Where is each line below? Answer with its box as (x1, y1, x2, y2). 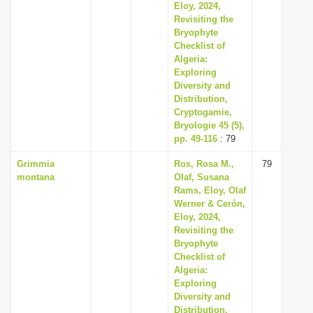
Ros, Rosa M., (174, 159, 234, 169)
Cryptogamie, (174, 107, 232, 117)
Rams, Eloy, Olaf (174, 185, 246, 196)
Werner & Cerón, (174, 198, 245, 209)
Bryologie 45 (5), (174, 120, 245, 131)
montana (17, 172, 54, 182)
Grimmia (17, 159, 54, 169)
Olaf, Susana (174, 172, 229, 182)
